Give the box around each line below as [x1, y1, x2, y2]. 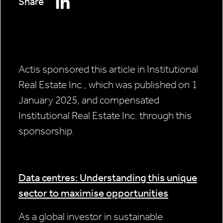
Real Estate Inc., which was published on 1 [18, 79, 197, 91]
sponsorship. [18, 125, 75, 137]
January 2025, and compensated [18, 94, 159, 107]
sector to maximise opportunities [18, 187, 168, 200]
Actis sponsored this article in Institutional [18, 63, 198, 76]
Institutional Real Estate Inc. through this [18, 110, 192, 122]
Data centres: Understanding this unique [18, 172, 197, 184]
